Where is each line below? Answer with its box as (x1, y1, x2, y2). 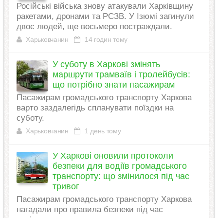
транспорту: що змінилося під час (52, 171, 189, 182)
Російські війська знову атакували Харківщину (16, 1, 193, 11)
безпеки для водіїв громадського (52, 161, 187, 171)
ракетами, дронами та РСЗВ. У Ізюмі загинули (16, 12, 194, 21)
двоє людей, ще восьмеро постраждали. (16, 22, 172, 32)
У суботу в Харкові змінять (52, 59, 160, 70)
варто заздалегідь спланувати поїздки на (16, 103, 174, 113)
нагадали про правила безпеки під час (16, 205, 163, 215)
